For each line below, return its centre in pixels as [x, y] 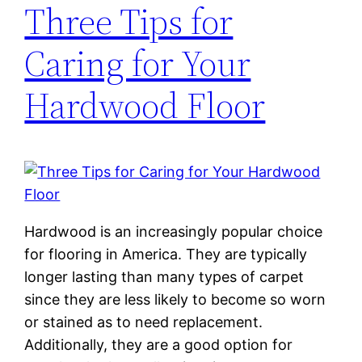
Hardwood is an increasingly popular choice [174, 231]
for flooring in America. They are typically [166, 254]
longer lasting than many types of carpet [164, 276]
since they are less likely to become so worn [175, 299]
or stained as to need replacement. [144, 322]
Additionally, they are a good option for [159, 344]
